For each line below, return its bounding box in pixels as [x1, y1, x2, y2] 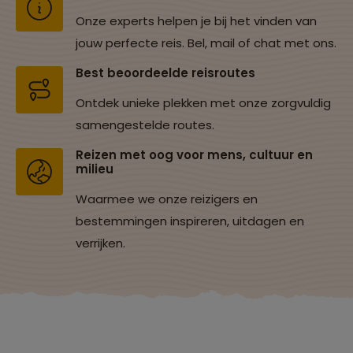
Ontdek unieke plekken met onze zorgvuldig [76, 95, 331, 112]
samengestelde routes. [76, 117, 214, 134]
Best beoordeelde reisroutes [76, 65, 255, 82]
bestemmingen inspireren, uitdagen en [76, 213, 304, 230]
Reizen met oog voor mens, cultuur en [76, 147, 313, 164]
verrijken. [76, 235, 125, 252]
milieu [76, 161, 113, 178]
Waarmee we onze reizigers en [76, 191, 258, 208]
